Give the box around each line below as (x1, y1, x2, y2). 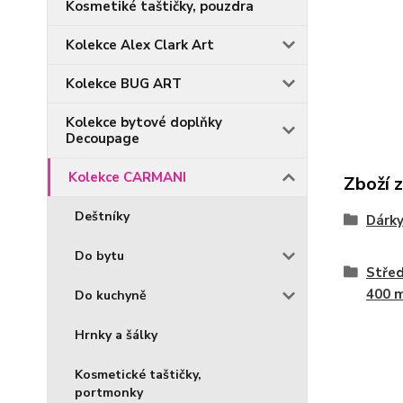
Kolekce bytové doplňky (66, 113, 222, 131)
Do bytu (75, 247, 124, 264)
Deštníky (75, 208, 130, 225)
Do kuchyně (75, 287, 147, 304)
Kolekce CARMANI (68, 168, 186, 186)
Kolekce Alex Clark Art (66, 36, 214, 54)
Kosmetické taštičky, (75, 366, 201, 383)
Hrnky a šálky (75, 327, 157, 344)
